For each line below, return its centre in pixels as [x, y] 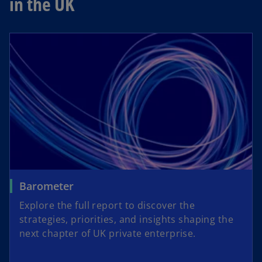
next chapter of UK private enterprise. [108, 233]
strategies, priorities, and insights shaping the [127, 219]
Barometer [46, 186]
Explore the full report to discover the [107, 205]
